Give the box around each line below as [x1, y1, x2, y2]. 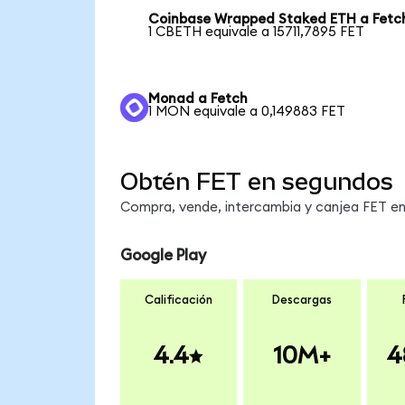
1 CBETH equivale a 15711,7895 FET [148, 25, 365, 40]
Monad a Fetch [148, 92, 249, 107]
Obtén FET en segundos [119, 167, 393, 195]
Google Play [119, 248, 206, 264]
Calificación [145, 293, 212, 306]
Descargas [271, 293, 332, 306]
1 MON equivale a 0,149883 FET [148, 105, 346, 119]
